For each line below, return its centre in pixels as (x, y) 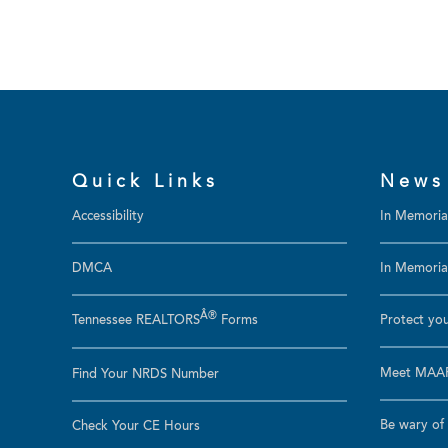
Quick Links (145, 182)
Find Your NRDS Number (145, 374)
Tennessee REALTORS (136, 321)
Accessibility (108, 216)
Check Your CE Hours (136, 427)
